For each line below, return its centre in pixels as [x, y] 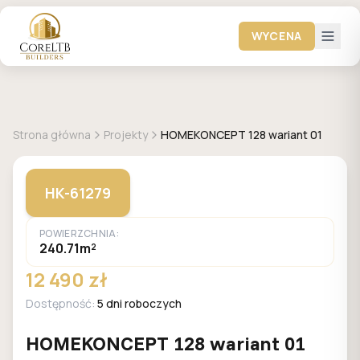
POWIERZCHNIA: [79, 233]
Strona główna [52, 135]
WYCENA [276, 36]
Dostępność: [61, 303]
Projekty [126, 135]
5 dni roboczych [139, 303]
